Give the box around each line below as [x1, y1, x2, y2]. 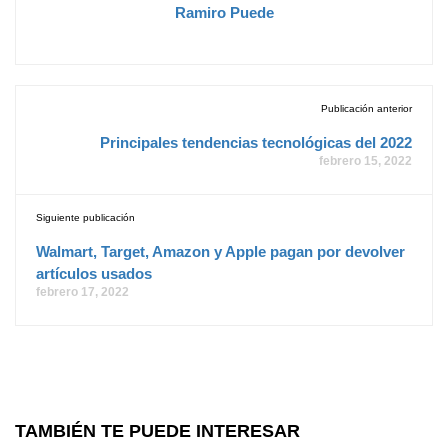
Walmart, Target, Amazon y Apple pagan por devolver [36, 243, 405, 260]
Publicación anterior [321, 103, 412, 114]
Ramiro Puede [174, 4, 274, 21]
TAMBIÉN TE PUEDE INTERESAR [15, 421, 300, 441]
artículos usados [36, 265, 152, 282]
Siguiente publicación [36, 212, 135, 223]
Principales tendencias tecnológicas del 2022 [100, 134, 412, 151]
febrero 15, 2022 [319, 154, 412, 168]
